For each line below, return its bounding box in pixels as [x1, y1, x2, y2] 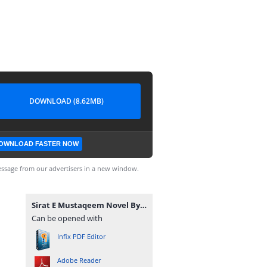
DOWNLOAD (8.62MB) [29, 96, 104, 106]
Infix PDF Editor [57, 232, 105, 241]
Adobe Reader [57, 256, 101, 265]
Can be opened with [32, 213, 103, 223]
